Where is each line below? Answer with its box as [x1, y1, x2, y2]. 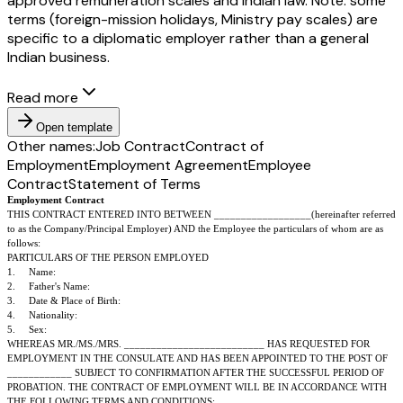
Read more [7, 87, 78, 107]
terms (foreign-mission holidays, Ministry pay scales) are [7, 9, 378, 29]
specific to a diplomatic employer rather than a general [7, 28, 369, 48]
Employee [248, 155, 311, 175]
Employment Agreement [89, 155, 248, 175]
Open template [36, 120, 112, 134]
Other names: [7, 136, 95, 156]
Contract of [185, 136, 264, 156]
